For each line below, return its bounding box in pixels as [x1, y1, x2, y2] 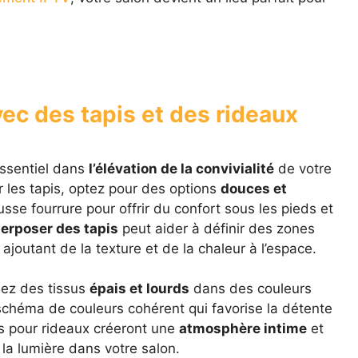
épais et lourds [89, 280, 189, 297]
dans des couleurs [189, 280, 312, 297]
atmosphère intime [178, 320, 307, 337]
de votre [273, 160, 332, 177]
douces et [220, 180, 287, 197]
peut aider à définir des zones [117, 220, 315, 237]
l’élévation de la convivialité [88, 160, 274, 177]
